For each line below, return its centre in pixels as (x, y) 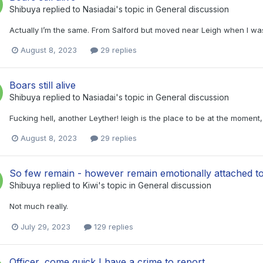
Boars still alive (43, 85)
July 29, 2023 (45, 226)
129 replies (112, 226)
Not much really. (39, 206)
